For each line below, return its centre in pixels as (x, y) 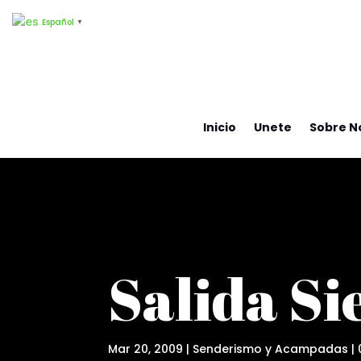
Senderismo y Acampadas (271, 349)
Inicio (219, 127)
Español (58, 22)
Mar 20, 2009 (146, 349)
